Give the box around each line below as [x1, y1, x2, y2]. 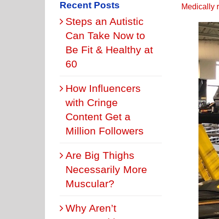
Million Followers [66, 125, 144, 136]
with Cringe [66, 96, 118, 108]
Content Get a [66, 110, 131, 122]
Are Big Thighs [66, 149, 134, 161]
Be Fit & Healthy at [66, 44, 153, 55]
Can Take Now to [66, 29, 145, 41]
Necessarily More [66, 163, 147, 175]
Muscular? [66, 177, 114, 189]
